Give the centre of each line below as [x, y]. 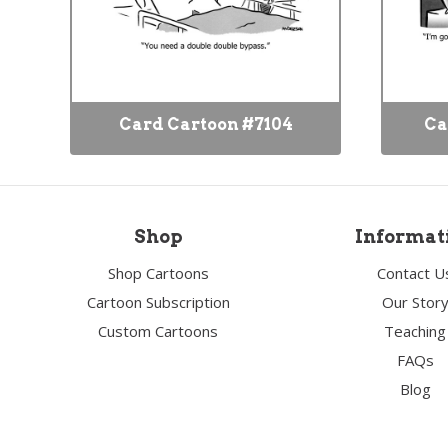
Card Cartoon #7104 [205, 124]
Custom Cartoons [158, 331]
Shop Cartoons [158, 273]
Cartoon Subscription [158, 302]
